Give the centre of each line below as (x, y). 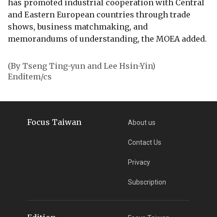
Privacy (139, 162)
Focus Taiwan (54, 122)
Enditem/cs (30, 76)
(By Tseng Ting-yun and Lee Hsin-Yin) (82, 66)
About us (142, 122)
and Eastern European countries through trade (99, 14)
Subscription (147, 182)
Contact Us (145, 142)
